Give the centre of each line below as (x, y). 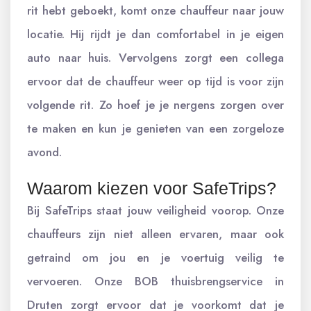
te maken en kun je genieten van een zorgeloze (155, 128)
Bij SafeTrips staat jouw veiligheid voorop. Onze (155, 210)
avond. (44, 152)
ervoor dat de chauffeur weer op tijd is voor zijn (155, 81)
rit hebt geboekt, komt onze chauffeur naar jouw (155, 10)
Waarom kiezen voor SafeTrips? (152, 188)
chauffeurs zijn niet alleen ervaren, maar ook (155, 234)
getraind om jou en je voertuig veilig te (155, 258)
